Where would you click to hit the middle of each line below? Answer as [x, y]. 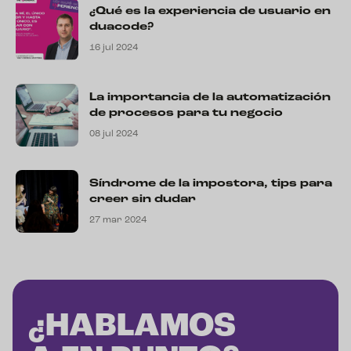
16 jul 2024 [114, 47]
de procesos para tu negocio [186, 113]
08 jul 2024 [114, 134]
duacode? [121, 27]
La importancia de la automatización [210, 97]
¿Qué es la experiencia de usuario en [210, 11]
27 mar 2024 [118, 220]
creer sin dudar [143, 199]
